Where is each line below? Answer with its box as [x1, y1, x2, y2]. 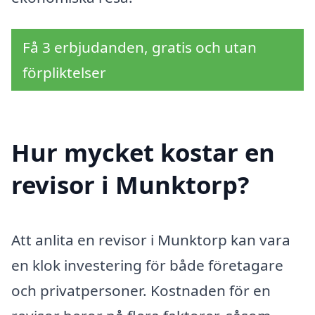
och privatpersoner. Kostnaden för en [11, 281, 271, 301]
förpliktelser [22, 63, 106, 83]
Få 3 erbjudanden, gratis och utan [22, 37, 257, 58]
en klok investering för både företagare [11, 255, 283, 276]
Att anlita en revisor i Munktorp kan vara [11, 230, 290, 250]
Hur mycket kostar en [11, 136, 275, 169]
